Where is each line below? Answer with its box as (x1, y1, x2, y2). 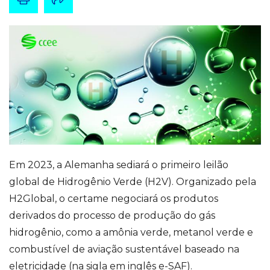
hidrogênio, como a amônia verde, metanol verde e (9, 227, 253, 239)
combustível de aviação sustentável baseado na (9, 243, 239, 256)
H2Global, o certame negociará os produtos (9, 193, 218, 205)
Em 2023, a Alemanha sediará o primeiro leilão (9, 159, 228, 171)
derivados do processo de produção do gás (9, 210, 215, 222)
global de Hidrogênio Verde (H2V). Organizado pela (9, 176, 256, 188)
